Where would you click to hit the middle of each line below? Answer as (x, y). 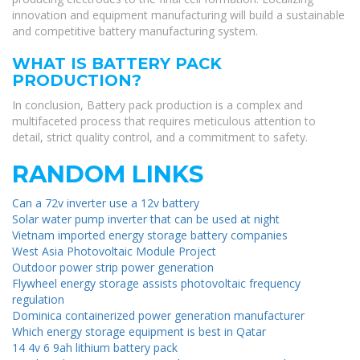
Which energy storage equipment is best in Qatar (139, 332)
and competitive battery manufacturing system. (135, 31)
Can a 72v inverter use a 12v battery (106, 203)
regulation (38, 300)
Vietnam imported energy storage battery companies (150, 235)
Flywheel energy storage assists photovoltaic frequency (156, 284)
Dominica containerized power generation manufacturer (158, 316)
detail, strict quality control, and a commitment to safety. (160, 137)
